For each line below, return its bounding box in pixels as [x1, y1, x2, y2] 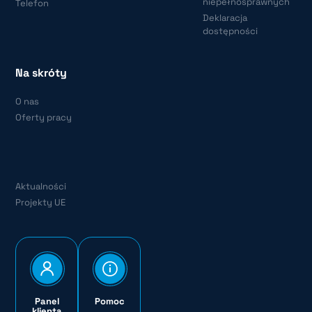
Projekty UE [15, 196, 66, 208]
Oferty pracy [15, 111, 72, 123]
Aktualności [15, 180, 67, 192]
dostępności [203, 24, 258, 37]
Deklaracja [203, 11, 248, 24]
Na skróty [15, 65, 68, 80]
